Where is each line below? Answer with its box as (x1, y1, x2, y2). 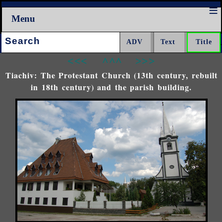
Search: (1, 33, 24, 42)
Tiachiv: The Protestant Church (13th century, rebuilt (5, 69, 218, 81)
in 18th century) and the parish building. (31, 81, 192, 93)
